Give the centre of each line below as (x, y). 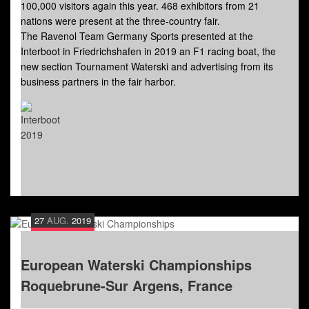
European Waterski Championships (136, 265)
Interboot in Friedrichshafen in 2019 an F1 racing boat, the (148, 51)
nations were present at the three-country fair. (120, 21)
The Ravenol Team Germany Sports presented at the (137, 36)
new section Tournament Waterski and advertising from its (147, 67)
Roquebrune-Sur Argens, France (127, 286)
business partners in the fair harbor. (98, 82)
